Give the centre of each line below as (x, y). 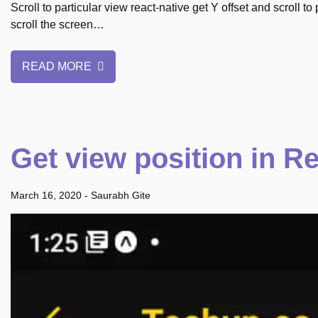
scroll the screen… (57, 24)
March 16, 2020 (46, 195)
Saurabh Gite (121, 195)
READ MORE (58, 66)
